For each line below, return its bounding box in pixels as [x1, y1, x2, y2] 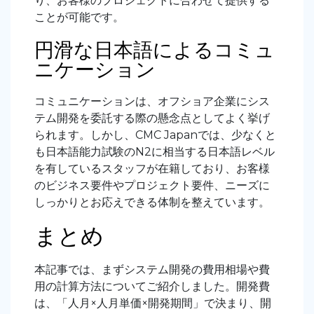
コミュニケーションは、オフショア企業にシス [34, 94, 270, 108]
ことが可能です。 [34, 10, 124, 24]
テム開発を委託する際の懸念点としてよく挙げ [34, 111, 270, 125]
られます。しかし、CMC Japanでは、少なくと [34, 128, 276, 142]
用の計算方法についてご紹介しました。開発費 [34, 279, 270, 293]
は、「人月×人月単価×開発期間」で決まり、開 [34, 296, 271, 310]
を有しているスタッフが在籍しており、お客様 [34, 161, 270, 175]
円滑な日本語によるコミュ [34, 37, 275, 62]
